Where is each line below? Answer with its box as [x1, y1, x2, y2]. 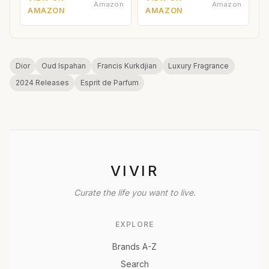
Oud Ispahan [41, 61, 86, 70]
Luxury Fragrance [168, 61, 229, 70]
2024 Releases [15, 77, 69, 87]
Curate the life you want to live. [73, 187, 196, 198]
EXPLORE [115, 219, 154, 229]
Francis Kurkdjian [97, 61, 157, 70]
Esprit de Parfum [80, 77, 139, 87]
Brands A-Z [112, 241, 157, 252]
